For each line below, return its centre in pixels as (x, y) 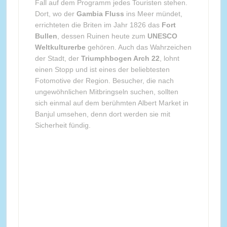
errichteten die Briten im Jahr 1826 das (98, 25)
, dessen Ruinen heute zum (102, 36)
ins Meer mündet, (153, 13)
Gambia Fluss (100, 13)
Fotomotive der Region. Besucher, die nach (104, 80)
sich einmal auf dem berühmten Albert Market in (111, 103)
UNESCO (162, 36)
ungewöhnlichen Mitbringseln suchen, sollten (106, 91)
